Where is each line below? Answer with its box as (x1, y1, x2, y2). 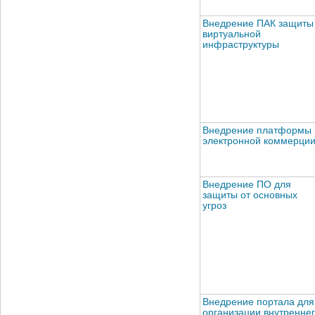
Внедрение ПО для (202, 179, 291, 190)
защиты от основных (202, 189, 297, 200)
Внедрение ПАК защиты (202, 18, 314, 29)
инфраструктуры (202, 39, 279, 50)
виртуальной (202, 28, 261, 39)
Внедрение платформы (202, 124, 311, 136)
